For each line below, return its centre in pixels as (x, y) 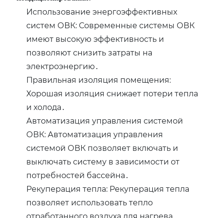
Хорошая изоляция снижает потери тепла (112, 93)
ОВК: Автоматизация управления (95, 134)
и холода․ (46, 107)
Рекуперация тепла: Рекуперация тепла (108, 189)
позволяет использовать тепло (90, 202)
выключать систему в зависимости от (103, 162)
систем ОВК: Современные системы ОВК (111, 25)
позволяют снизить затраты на (90, 53)
